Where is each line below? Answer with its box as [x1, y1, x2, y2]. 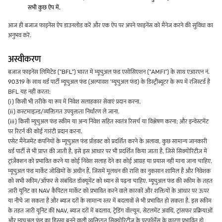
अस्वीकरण [8, 54, 41, 65]
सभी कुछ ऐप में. [28, 4, 60, 11]
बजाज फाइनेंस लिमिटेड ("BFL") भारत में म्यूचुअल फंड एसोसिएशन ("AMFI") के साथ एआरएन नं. [8, 68, 210, 76]
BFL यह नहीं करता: [8, 88, 51, 96]
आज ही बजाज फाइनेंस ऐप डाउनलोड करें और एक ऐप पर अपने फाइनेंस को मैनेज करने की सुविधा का [8, 22, 213, 29]
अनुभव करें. [8, 32, 31, 39]
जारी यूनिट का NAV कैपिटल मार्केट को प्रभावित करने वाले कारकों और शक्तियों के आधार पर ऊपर [8, 187, 209, 195]
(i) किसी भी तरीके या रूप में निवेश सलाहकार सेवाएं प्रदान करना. [8, 98, 141, 106]
